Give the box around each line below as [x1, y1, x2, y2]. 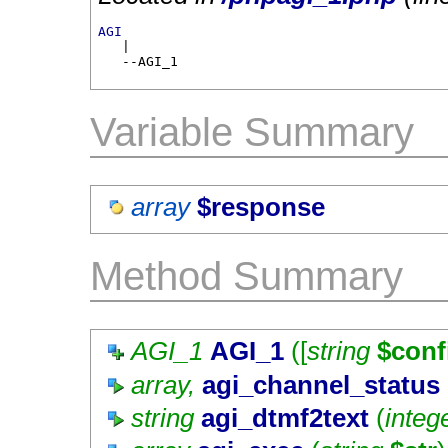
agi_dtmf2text [201, 402, 370, 433]
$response [197, 192, 326, 223]
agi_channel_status [202, 369, 441, 400]
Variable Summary [90, 108, 414, 155]
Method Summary [90, 252, 403, 299]
